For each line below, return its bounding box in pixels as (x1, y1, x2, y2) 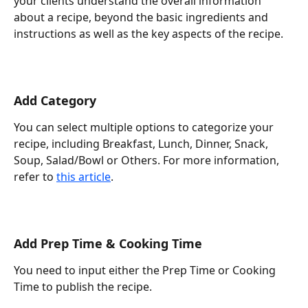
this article (56, 169, 111, 185)
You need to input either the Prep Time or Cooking (14, 263, 278, 278)
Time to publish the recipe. (14, 279, 152, 295)
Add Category (14, 92, 96, 109)
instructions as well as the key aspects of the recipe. (14, 26, 283, 42)
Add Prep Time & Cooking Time (14, 235, 202, 252)
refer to (14, 169, 56, 185)
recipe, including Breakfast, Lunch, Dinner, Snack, (14, 136, 271, 152)
